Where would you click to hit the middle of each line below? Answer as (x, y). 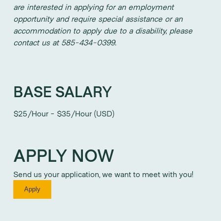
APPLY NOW (64, 154)
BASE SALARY (63, 91)
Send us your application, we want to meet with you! (104, 174)
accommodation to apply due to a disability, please (103, 30)
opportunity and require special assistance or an (98, 18)
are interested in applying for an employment (93, 6)
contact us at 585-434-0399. (65, 42)
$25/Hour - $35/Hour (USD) (64, 113)
